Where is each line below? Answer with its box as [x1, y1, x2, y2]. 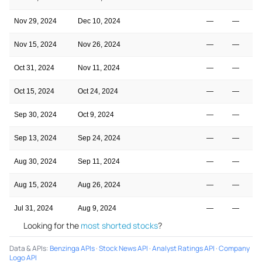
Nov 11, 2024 [78, 63, 120, 72]
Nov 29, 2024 [14, 16, 57, 25]
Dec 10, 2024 [78, 16, 120, 25]
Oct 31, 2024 [14, 63, 54, 72]
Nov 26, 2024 [78, 40, 120, 49]
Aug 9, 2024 [78, 204, 116, 212]
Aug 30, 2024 [14, 157, 57, 166]
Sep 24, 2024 [78, 133, 120, 142]
